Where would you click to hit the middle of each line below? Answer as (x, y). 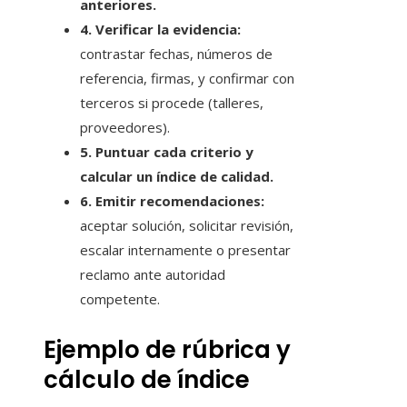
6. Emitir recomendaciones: (172, 201)
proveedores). (125, 128)
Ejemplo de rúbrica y (167, 350)
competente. (120, 299)
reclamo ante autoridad (153, 275)
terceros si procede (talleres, (172, 103)
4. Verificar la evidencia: (160, 30)
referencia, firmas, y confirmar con (187, 79)
